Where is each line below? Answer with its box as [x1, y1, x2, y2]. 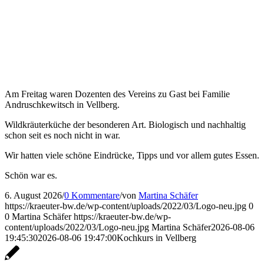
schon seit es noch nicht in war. [5, 130, 120, 140]
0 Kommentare [64, 190, 120, 200]
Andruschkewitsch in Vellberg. [5, 99, 120, 110]
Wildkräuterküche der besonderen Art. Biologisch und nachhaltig [5, 119, 246, 130]
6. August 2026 [5, 190, 62, 200]
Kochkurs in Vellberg [117, 232, 196, 243]
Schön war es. [5, 170, 57, 180]
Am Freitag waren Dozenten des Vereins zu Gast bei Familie [5, 88, 230, 99]
